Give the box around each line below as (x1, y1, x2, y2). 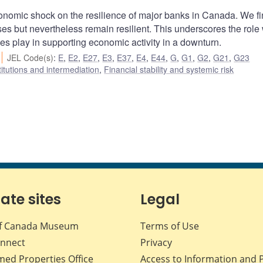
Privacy (140, 236, 172, 249)
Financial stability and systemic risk (104, 63, 234, 76)
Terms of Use (140, 220, 199, 233)
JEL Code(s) (7, 52, 54, 64)
